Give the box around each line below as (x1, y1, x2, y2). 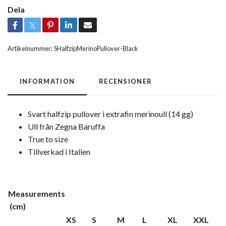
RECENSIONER (99, 77, 152, 85)
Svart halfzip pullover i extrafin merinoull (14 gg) (28, 108, 193, 119)
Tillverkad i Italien (28, 146, 90, 156)
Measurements (8, 188, 65, 198)
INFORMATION (20, 77, 75, 85)
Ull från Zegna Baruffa (28, 121, 105, 131)
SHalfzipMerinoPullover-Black (54, 44, 138, 52)
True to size (28, 134, 68, 144)
